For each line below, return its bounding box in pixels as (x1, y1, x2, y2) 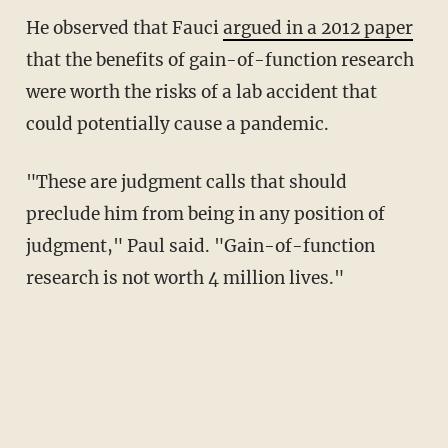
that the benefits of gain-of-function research (25, 48, 414, 71)
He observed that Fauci (39, 16, 223, 39)
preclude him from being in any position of (25, 202, 385, 225)
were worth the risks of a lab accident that (25, 80, 377, 103)
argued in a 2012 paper (222, 16, 413, 39)
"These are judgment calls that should (25, 170, 48, 193)
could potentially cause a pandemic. (25, 112, 329, 135)
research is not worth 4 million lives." (25, 266, 344, 289)
